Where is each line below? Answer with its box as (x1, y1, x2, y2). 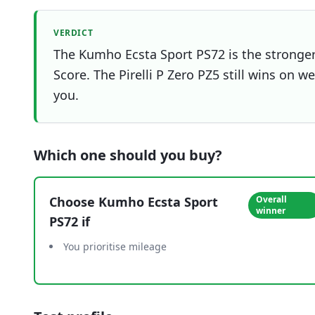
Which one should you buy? (34, 146, 222, 165)
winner (255, 205, 285, 217)
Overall (255, 193, 287, 205)
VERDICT (53, 27, 94, 39)
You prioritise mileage (63, 240, 167, 253)
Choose (49, 193, 98, 210)
